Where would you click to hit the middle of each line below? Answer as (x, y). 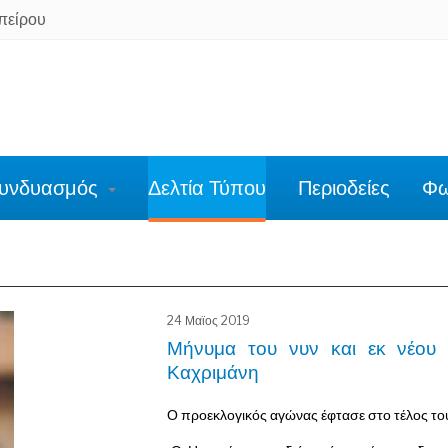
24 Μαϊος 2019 (208, 320)
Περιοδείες (344, 188)
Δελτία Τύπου (207, 188)
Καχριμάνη (213, 372)
